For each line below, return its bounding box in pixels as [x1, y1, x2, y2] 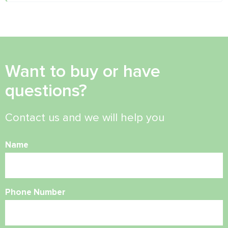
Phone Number [5, 186, 66, 197]
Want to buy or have [5, 61, 160, 82]
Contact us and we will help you [5, 110, 164, 125]
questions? [5, 80, 87, 101]
